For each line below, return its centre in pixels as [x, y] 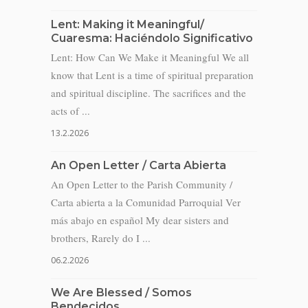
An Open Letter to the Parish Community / [142, 184]
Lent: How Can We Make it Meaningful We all [150, 57]
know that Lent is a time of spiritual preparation [152, 75]
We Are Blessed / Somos [121, 293]
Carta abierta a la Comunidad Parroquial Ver [146, 202]
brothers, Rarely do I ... [101, 238]
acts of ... [70, 111]
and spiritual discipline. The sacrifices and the [148, 93]
